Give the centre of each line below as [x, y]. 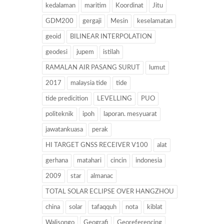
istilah [111, 52]
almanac [102, 176]
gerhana [57, 161]
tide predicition [67, 99]
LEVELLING [114, 99]
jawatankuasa [64, 130]
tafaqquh [104, 207]
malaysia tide [89, 83]
